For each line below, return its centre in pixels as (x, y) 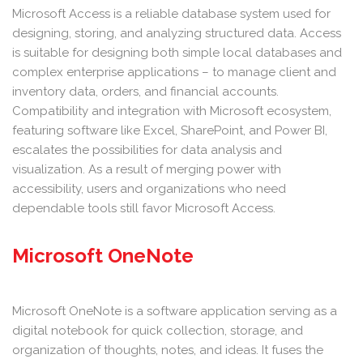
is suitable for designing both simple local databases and (177, 53)
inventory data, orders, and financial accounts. (145, 92)
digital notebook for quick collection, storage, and (158, 331)
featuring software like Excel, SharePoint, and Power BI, (170, 130)
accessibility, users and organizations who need (149, 189)
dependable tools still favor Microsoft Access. (144, 208)
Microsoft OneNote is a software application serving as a (175, 311)
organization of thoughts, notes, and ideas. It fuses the (168, 350)
